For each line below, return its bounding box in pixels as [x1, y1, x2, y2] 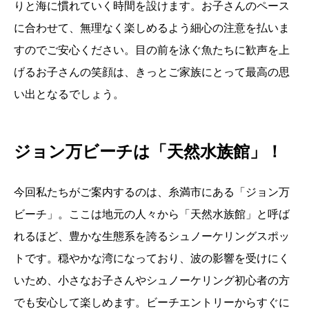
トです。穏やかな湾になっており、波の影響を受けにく [14, 252, 290, 264]
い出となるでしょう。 [14, 88, 124, 100]
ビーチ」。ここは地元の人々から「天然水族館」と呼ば [14, 208, 290, 220]
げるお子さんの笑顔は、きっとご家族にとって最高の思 [14, 66, 290, 78]
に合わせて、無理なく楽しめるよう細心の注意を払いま [14, 21, 290, 34]
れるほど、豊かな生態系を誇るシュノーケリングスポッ [14, 230, 290, 242]
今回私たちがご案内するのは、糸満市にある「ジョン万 [14, 186, 290, 198]
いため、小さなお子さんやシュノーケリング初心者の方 [14, 274, 290, 286]
